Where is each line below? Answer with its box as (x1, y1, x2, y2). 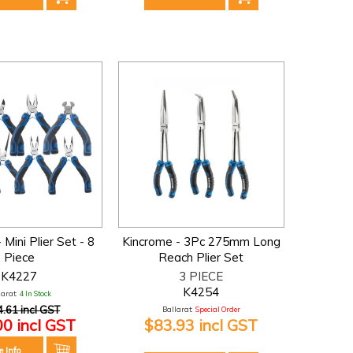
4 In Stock (20, 288, 52, 298)
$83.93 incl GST (144, 314, 258, 335)
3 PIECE (179, 268, 224, 284)
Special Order (195, 304, 240, 314)
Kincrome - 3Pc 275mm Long (121, 233, 281, 249)
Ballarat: (162, 304, 192, 314)
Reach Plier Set (158, 249, 244, 265)
